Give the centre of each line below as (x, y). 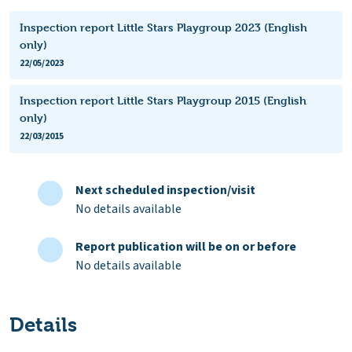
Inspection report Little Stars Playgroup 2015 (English (163, 101)
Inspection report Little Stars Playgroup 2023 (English (163, 27)
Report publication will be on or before (186, 247)
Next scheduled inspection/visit (165, 191)
